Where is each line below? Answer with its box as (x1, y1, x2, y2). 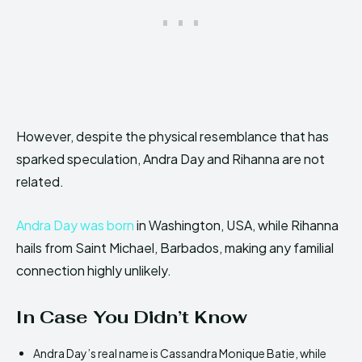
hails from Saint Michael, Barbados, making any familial (16, 239, 334, 257)
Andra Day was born (16, 217, 134, 234)
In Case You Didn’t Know (16, 305, 247, 329)
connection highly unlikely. (16, 262, 171, 280)
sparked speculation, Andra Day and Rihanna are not (16, 150, 325, 168)
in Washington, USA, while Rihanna (134, 217, 339, 234)
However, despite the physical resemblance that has (16, 128, 329, 145)
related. (16, 173, 64, 191)
